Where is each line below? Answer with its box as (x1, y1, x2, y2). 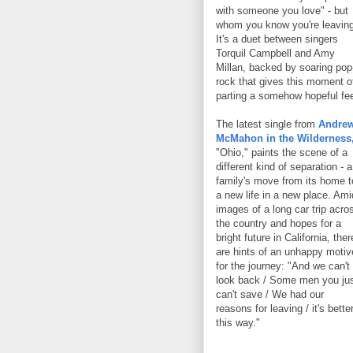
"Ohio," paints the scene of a (216, 146, 347, 158)
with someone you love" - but (216, 4, 348, 17)
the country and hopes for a (216, 217, 341, 229)
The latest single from (216, 117, 318, 130)
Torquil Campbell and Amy (216, 46, 335, 59)
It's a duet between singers (216, 32, 338, 45)
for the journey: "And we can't (216, 259, 350, 272)
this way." (216, 316, 260, 329)
